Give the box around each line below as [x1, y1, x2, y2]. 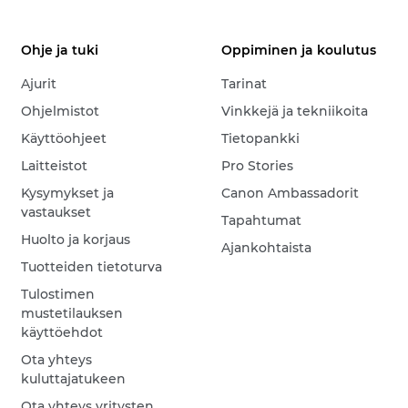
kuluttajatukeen [21, 371, 127, 388]
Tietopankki [221, 130, 301, 148]
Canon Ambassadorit [221, 185, 360, 202]
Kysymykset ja [21, 185, 115, 202]
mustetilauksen [21, 305, 124, 322]
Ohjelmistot [21, 103, 100, 120]
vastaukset [21, 204, 92, 221]
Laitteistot [21, 158, 88, 175]
